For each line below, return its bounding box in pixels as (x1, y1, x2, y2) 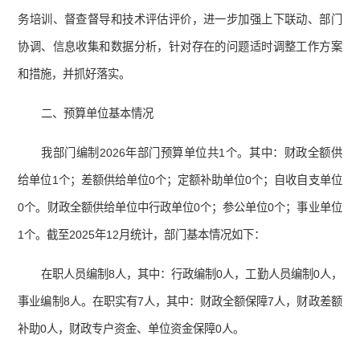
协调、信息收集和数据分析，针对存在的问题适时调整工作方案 (18, 40, 342, 54)
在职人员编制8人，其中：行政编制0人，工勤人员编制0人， (41, 268, 342, 281)
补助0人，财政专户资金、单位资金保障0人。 (18, 322, 245, 336)
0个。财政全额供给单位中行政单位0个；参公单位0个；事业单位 (18, 201, 342, 215)
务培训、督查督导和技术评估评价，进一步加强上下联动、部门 (18, 13, 342, 27)
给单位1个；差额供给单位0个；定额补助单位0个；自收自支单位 (18, 174, 342, 187)
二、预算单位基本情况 (41, 107, 154, 121)
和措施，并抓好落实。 (18, 67, 131, 81)
